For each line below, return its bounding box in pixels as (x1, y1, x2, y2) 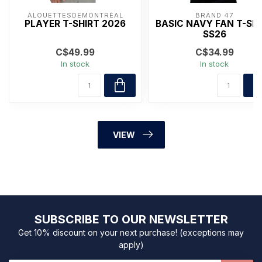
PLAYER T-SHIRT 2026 (25, 18, 126, 29)
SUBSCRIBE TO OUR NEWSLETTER (34, 212, 228, 226)
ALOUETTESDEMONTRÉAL (27, 11, 123, 19)
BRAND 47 (195, 11, 234, 19)
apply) (118, 239, 144, 250)
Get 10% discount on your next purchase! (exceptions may (18, 227, 244, 237)
